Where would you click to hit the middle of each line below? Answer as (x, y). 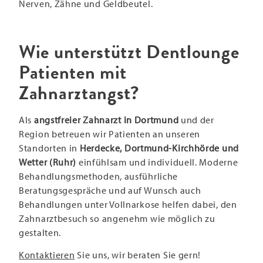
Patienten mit (73, 72)
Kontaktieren (47, 255)
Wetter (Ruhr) (48, 162)
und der (196, 119)
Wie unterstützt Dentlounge (129, 52)
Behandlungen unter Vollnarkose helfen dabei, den (128, 204)
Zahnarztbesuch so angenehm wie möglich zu (117, 218)
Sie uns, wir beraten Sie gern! (138, 255)
